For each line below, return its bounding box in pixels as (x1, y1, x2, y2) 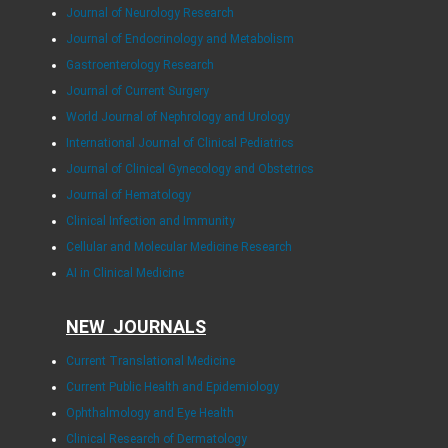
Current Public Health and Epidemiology (65, 380, 279, 395)
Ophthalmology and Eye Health (65, 406, 234, 421)
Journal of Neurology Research (65, 6, 234, 21)
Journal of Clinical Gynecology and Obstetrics (65, 162, 314, 177)
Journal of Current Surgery (65, 84, 209, 99)
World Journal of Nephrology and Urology (65, 110, 290, 125)
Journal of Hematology (65, 188, 191, 203)
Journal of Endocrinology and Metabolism (65, 32, 294, 47)
